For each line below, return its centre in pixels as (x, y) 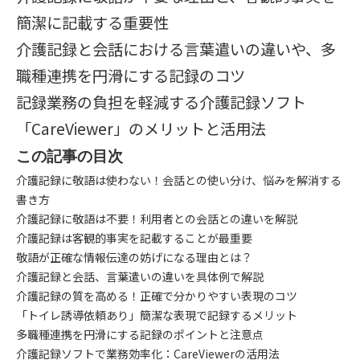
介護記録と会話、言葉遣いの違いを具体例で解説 (140, 276)
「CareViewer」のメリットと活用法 (141, 129)
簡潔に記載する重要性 (92, 22)
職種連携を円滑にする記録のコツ (131, 76)
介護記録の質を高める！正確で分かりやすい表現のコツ (157, 296)
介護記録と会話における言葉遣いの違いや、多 (176, 49)
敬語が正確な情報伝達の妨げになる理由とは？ (134, 257)
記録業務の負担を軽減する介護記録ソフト (161, 102)
